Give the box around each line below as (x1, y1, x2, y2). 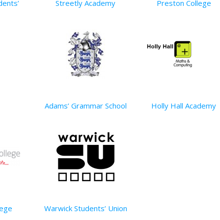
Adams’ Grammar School (44, 101, 127, 110)
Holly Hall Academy (151, 101, 216, 110)
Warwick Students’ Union (44, 203, 127, 213)
